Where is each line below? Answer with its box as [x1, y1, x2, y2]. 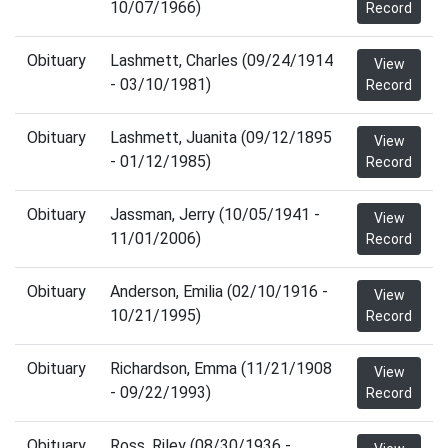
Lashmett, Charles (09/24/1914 [110, 51, 333, 70]
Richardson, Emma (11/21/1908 [110, 359, 332, 378]
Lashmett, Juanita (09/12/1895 [110, 128, 332, 147]
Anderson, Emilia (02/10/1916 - [110, 282, 328, 301]
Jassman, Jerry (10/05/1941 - [110, 205, 320, 224]
